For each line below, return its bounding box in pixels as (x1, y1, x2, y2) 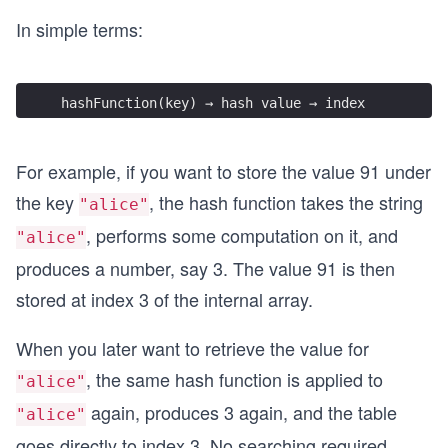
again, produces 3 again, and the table (86, 399, 397, 425)
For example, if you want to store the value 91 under (16, 158, 431, 184)
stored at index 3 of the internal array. (16, 286, 313, 312)
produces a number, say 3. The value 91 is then (16, 255, 395, 281)
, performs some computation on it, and (86, 222, 398, 248)
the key (16, 189, 79, 215)
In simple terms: (16, 16, 143, 42)
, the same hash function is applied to (86, 366, 383, 392)
